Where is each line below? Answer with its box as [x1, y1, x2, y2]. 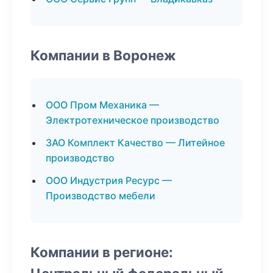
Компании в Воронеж [30, 47, 176, 63]
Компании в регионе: [30, 244, 173, 260]
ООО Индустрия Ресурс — [46, 174, 172, 186]
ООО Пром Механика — [46, 99, 159, 111]
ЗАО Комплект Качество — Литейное [46, 136, 225, 149]
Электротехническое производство [46, 114, 219, 126]
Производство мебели [46, 190, 155, 202]
